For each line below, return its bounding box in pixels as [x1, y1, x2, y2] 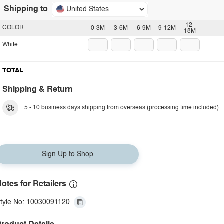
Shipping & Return [2, 86, 73, 94]
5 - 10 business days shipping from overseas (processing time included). [24, 105, 220, 111]
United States [66, 6, 109, 13]
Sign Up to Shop [41, 151, 93, 158]
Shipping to [4, 5, 48, 13]
